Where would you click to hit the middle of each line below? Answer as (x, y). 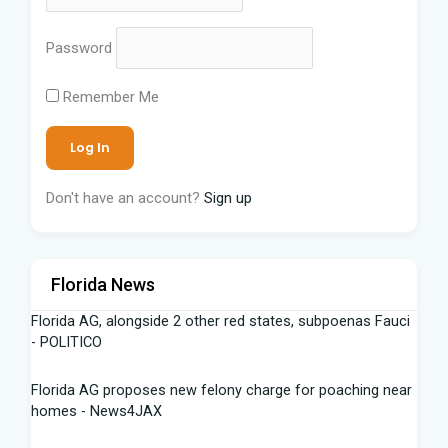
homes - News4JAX (96, 411)
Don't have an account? (125, 197)
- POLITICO (66, 341)
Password (79, 47)
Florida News (103, 284)
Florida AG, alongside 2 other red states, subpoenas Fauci (220, 320)
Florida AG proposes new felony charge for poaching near (221, 390)
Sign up (228, 197)
